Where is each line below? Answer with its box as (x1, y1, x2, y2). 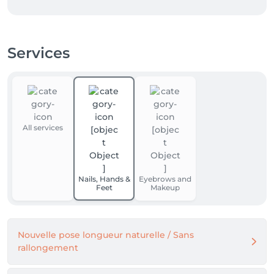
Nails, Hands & (78, 174, 130, 183)
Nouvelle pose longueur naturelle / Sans (18, 229, 194, 240)
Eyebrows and (139, 174, 191, 183)
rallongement (18, 242, 78, 253)
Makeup (150, 183, 180, 192)
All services (23, 123, 63, 132)
